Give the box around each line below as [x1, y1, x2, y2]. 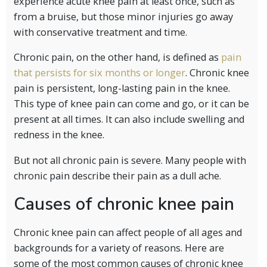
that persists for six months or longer [13, 66, 185, 80]
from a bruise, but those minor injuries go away [13, 10, 233, 24]
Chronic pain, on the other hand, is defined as [13, 51, 221, 64]
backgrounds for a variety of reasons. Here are [13, 241, 224, 255]
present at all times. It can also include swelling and [13, 113, 244, 126]
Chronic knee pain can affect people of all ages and [13, 226, 242, 240]
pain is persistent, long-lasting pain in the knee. [13, 82, 230, 95]
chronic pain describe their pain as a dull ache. [13, 169, 221, 182]
